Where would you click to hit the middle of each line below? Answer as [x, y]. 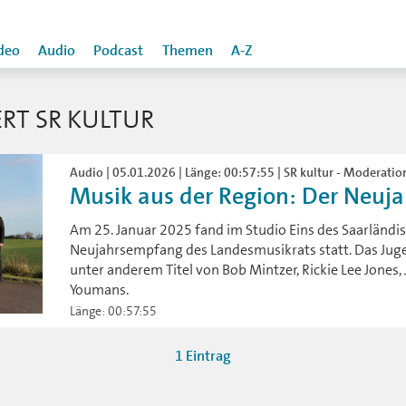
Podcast [118, 51]
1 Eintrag [203, 356]
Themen [188, 51]
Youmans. [100, 290]
